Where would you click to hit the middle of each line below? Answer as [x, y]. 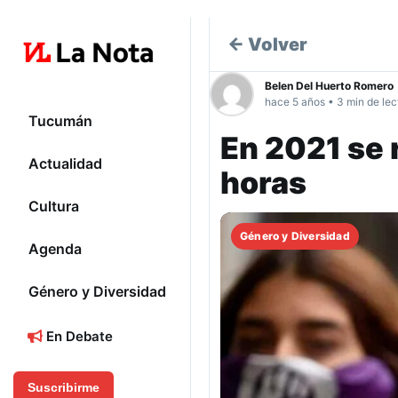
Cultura [54, 207]
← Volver [267, 44]
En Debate [78, 337]
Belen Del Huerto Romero [329, 86]
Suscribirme [64, 388]
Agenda [55, 249]
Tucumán [60, 121]
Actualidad [65, 164]
